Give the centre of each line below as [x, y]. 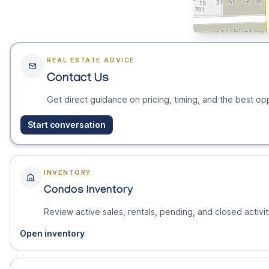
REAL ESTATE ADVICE [91, 60]
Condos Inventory [88, 192]
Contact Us [78, 80]
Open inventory [52, 234]
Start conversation [67, 125]
